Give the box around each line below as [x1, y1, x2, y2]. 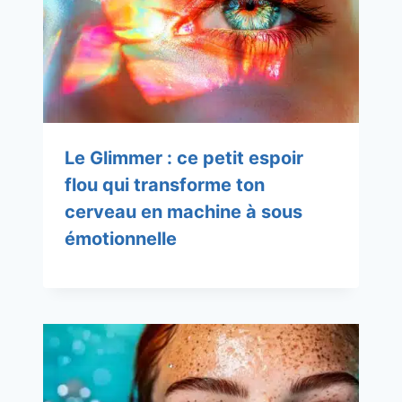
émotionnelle [65, 227, 177, 249]
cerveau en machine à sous [65, 200, 302, 223]
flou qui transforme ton [65, 173, 265, 196]
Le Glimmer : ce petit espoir [65, 146, 303, 169]
